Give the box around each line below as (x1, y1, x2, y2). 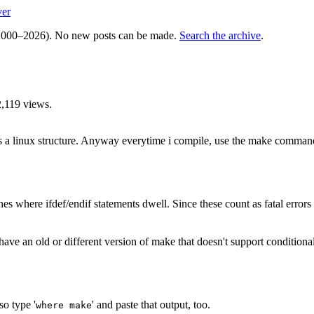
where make (36, 299, 92, 310)
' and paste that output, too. (92, 298, 210, 310)
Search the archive (179, 29, 261, 41)
